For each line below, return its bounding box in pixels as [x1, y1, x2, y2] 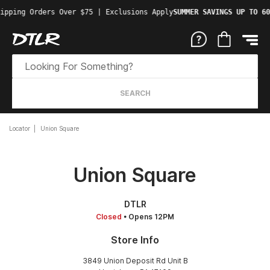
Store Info [111, 234, 159, 246]
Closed [96, 212, 122, 221]
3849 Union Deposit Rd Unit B [82, 256, 188, 265]
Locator [9, 125, 30, 132]
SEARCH [119, 89, 151, 98]
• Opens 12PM [122, 212, 174, 221]
